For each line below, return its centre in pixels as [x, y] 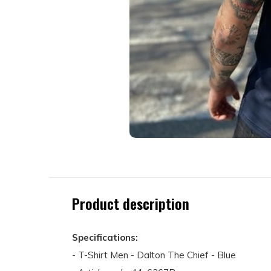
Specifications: [105, 237]
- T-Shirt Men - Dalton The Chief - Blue [154, 255]
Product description [131, 203]
